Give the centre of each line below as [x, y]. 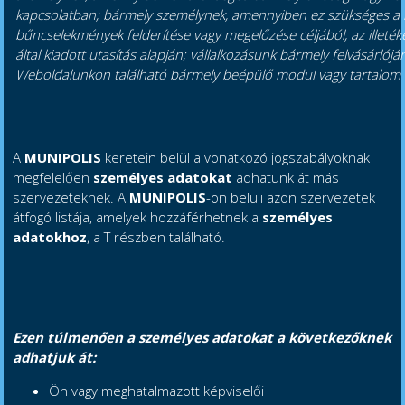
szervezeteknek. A [71, 198]
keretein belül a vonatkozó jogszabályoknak [238, 158]
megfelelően [53, 178]
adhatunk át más [288, 178]
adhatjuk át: [55, 358]
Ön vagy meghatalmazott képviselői [157, 391]
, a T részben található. [156, 237]
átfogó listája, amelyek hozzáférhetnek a [138, 217]
